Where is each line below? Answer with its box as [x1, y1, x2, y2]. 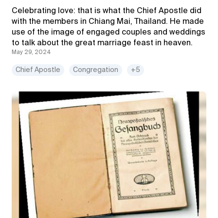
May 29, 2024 [12, 50, 51, 55]
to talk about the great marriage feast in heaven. [12, 39, 193, 47]
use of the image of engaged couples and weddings [12, 29, 205, 36]
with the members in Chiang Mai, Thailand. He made [12, 18, 204, 26]
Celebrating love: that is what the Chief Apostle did [12, 7, 201, 15]
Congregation [73, 67, 118, 73]
